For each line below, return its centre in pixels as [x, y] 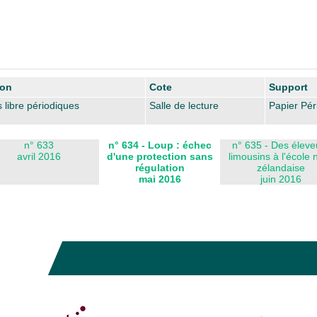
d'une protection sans [160, 156]
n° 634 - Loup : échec [160, 145]
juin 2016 [281, 179]
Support [288, 87]
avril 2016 [39, 156]
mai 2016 [160, 179]
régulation [160, 167]
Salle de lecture [184, 105]
